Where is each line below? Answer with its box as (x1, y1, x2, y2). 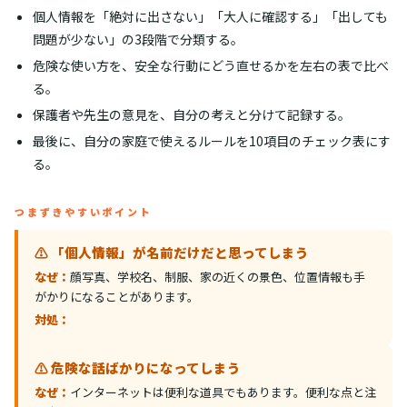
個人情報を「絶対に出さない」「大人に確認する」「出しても (32, 7, 388, 25)
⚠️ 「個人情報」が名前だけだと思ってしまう (35, 243, 309, 262)
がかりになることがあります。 (35, 288, 199, 305)
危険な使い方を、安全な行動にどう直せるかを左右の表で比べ (32, 56, 389, 74)
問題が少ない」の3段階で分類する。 (32, 30, 243, 48)
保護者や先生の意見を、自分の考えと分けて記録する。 (32, 105, 351, 124)
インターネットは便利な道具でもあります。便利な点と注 (70, 383, 376, 401)
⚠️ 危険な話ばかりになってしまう (35, 358, 241, 377)
